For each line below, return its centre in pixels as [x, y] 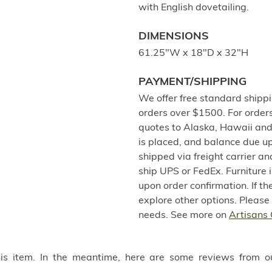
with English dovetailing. [194, 8]
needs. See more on [184, 216]
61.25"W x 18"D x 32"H [193, 53]
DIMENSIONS [174, 37]
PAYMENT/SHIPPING [192, 82]
